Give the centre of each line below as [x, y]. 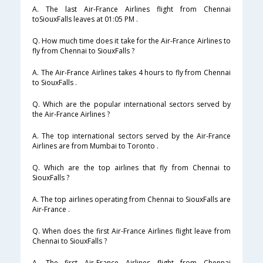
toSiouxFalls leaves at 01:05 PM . [85, 19]
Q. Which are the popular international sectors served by [131, 104]
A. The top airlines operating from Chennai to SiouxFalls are [131, 200]
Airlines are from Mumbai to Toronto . [95, 146]
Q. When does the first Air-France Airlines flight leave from [131, 231]
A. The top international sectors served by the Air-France [131, 136]
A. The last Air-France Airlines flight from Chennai [131, 9]
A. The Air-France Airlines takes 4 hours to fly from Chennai [131, 73]
